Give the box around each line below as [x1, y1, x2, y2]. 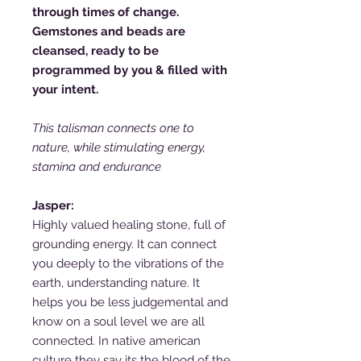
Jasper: [32, 197, 74, 213]
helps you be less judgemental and [32, 294, 228, 309]
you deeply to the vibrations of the [32, 255, 224, 271]
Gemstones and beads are [32, 23, 185, 39]
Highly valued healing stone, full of [32, 217, 226, 232]
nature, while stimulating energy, [32, 139, 205, 155]
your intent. [32, 81, 98, 97]
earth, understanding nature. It [32, 275, 200, 290]
